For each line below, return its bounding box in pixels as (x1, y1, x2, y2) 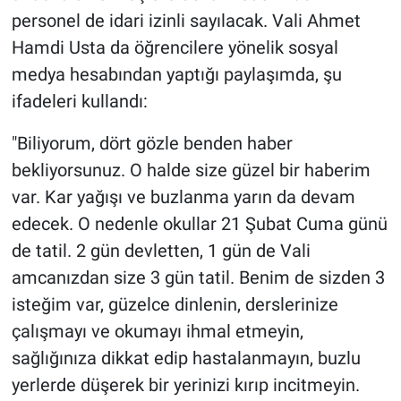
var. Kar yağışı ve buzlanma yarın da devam (11, 186, 355, 209)
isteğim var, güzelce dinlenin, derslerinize (11, 294, 338, 316)
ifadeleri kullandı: (11, 90, 148, 113)
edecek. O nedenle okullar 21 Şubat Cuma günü (11, 213, 388, 235)
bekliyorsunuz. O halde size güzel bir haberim (11, 159, 371, 182)
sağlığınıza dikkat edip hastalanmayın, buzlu (11, 347, 361, 370)
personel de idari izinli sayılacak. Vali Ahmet (11, 10, 361, 32)
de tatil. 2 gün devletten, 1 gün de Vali (11, 240, 311, 262)
